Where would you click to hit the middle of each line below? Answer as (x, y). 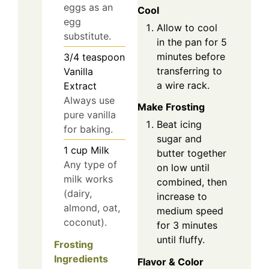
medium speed (190, 211)
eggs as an (88, 8)
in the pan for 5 (192, 42)
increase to (182, 197)
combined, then (192, 182)
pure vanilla (90, 115)
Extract (80, 86)
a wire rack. (183, 85)
